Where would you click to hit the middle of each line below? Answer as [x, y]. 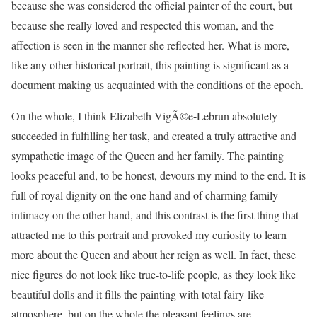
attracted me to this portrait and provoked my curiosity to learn [149, 235]
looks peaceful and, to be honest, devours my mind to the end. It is [158, 175]
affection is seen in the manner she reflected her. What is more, [150, 45]
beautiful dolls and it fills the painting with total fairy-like [138, 294]
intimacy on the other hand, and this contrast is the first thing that [155, 215]
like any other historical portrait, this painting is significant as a [150, 65]
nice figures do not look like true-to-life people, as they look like [154, 274]
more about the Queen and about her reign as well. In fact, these [154, 254]
